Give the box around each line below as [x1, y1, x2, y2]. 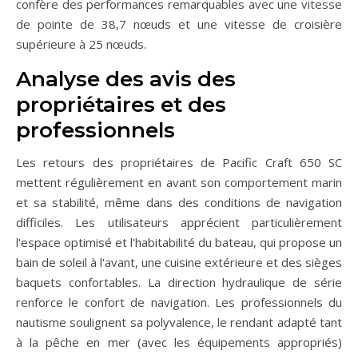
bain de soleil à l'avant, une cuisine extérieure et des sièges [16, 254, 342, 271]
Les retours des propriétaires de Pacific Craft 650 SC [16, 154, 342, 171]
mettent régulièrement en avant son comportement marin [16, 174, 342, 191]
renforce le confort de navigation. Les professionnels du [16, 294, 342, 311]
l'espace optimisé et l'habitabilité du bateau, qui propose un [16, 234, 342, 251]
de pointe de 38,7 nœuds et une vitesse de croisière [16, 16, 342, 33]
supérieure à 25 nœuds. [16, 36, 146, 53]
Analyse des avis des [16, 66, 236, 93]
